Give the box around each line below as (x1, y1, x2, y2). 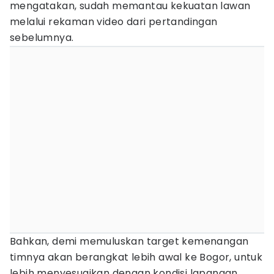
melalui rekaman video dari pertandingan (10, 15, 218, 29)
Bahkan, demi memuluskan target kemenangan (10, 234, 249, 248)
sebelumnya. (10, 31, 74, 45)
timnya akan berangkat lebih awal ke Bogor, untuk (10, 250, 263, 264)
